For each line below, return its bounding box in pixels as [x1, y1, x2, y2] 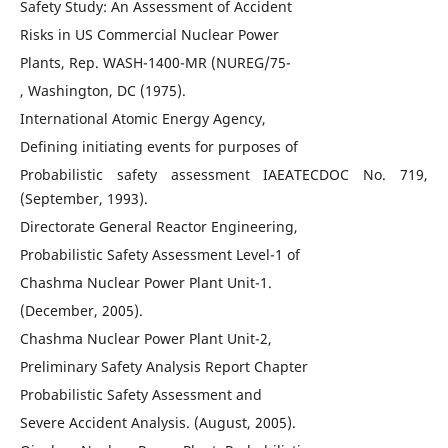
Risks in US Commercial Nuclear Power [19, 25, 279, 44]
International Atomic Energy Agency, [19, 109, 266, 128]
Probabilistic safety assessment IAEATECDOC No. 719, [19, 165, 429, 184]
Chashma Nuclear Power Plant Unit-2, [19, 329, 272, 348]
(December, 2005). [19, 301, 143, 320]
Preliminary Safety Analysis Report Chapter [19, 357, 308, 376]
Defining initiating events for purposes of [19, 137, 298, 156]
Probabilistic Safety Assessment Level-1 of [19, 245, 300, 264]
